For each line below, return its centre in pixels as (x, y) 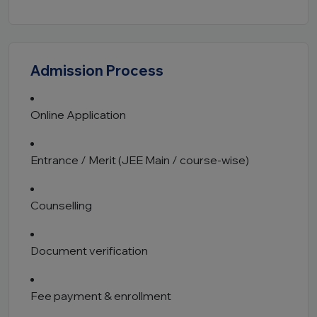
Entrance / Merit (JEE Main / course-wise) (140, 160)
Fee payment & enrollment (101, 296)
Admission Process (97, 70)
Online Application (78, 115)
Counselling (61, 205)
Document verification (89, 250)
